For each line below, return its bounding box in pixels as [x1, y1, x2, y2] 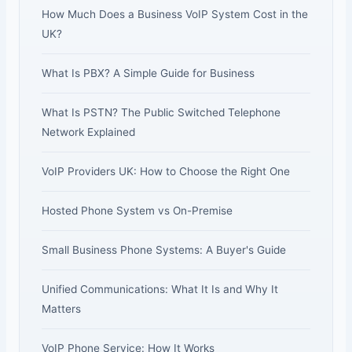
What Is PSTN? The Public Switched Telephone [41, 105, 280, 119]
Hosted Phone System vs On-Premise [41, 203, 233, 217]
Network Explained [41, 125, 135, 138]
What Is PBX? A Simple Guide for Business [41, 66, 255, 79]
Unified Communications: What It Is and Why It [41, 282, 278, 295]
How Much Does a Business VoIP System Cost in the [41, 7, 308, 20]
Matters [41, 302, 81, 315]
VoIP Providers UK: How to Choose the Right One [41, 164, 290, 178]
